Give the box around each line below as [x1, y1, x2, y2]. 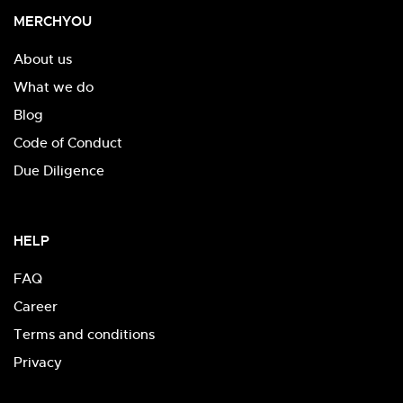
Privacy [13, 353, 62, 371]
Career [13, 297, 58, 315]
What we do [13, 77, 94, 95]
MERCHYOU [13, 12, 92, 31]
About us [13, 49, 72, 67]
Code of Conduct [13, 133, 122, 151]
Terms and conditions [13, 325, 155, 343]
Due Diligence [13, 161, 104, 179]
